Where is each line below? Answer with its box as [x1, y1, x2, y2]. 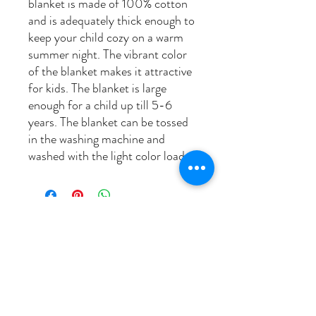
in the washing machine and [28, 130, 165, 149]
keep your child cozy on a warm [28, 28, 183, 47]
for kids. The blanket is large [28, 79, 166, 98]
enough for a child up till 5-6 [28, 96, 172, 115]
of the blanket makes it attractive [28, 62, 192, 81]
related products [42, 223, 153, 249]
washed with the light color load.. [28, 147, 190, 166]
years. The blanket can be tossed [28, 113, 188, 132]
